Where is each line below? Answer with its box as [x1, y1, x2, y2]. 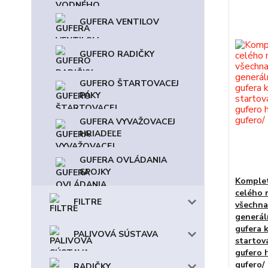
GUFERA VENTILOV [80, 16, 159, 28]
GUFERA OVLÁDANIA [80, 154, 167, 166]
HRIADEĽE [80, 128, 121, 139]
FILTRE [74, 196, 102, 208]
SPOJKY [80, 166, 111, 178]
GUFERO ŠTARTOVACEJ [80, 78, 179, 89]
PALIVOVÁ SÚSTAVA [74, 229, 158, 240]
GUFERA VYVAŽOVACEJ [80, 116, 175, 127]
